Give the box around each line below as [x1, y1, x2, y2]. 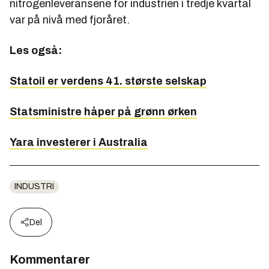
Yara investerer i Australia [10, 136, 148, 148]
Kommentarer [10, 252, 90, 266]
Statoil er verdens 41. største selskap [10, 74, 207, 87]
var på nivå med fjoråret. [10, 13, 130, 26]
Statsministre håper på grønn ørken [10, 105, 197, 118]
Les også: [10, 44, 62, 56]
